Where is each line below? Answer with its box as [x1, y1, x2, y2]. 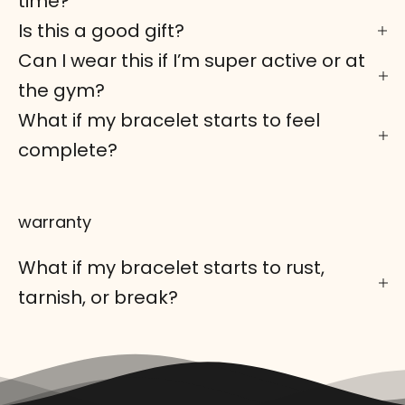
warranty [18, 210, 91, 233]
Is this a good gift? [18, 17, 184, 43]
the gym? [18, 77, 105, 103]
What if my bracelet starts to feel [18, 107, 320, 133]
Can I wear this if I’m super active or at [18, 47, 365, 73]
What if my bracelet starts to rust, [18, 254, 325, 280]
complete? [18, 137, 118, 163]
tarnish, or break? [18, 284, 178, 310]
